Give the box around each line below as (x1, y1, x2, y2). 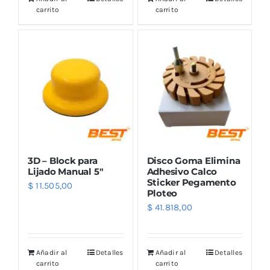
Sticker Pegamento (146, 177, 236, 188)
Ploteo (146, 187, 178, 199)
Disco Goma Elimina (146, 155, 240, 166)
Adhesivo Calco (146, 166, 218, 177)
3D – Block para (28, 155, 98, 166)
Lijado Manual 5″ (28, 166, 104, 177)
